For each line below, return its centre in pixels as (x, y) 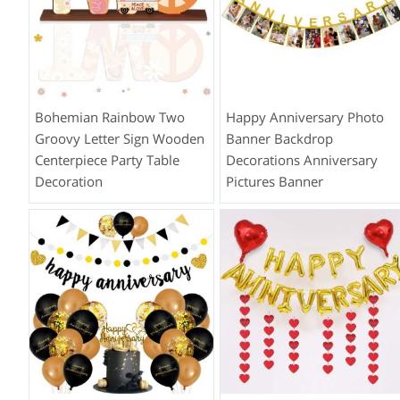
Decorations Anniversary (302, 159)
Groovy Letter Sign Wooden (120, 138)
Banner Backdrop (280, 138)
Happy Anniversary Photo (305, 117)
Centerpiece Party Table (107, 159)
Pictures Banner (275, 181)
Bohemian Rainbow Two (110, 117)
